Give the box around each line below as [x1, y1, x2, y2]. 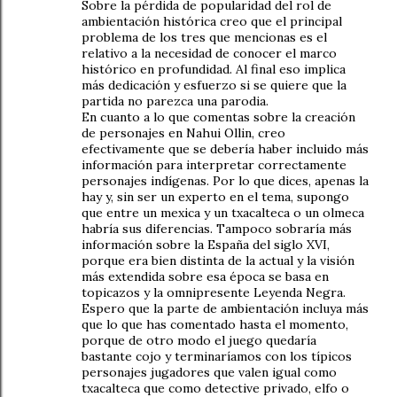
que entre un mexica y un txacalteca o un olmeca [82, 204, 364, 221]
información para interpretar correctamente [82, 156, 346, 173]
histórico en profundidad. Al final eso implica [82, 60, 346, 77]
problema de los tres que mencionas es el [82, 28, 327, 45]
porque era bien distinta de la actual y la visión [82, 252, 354, 269]
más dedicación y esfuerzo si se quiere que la [82, 76, 346, 93]
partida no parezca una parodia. [82, 92, 269, 109]
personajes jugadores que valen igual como [82, 363, 337, 380]
